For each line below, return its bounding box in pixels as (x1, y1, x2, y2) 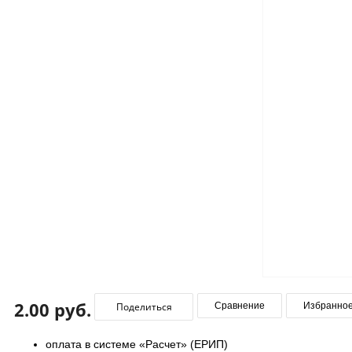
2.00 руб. (14, 297, 91, 321)
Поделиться (115, 299, 172, 313)
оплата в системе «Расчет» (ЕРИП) (46, 337, 228, 350)
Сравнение (214, 299, 265, 311)
